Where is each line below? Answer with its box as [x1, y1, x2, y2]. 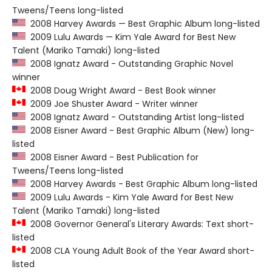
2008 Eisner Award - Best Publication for [25, 151, 199, 163]
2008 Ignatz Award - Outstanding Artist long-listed [25, 111, 244, 123]
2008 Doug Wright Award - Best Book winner [25, 84, 216, 97]
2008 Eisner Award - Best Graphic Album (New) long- [25, 124, 254, 137]
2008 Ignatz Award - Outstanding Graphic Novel [25, 58, 233, 70]
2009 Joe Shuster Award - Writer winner [25, 98, 198, 110]
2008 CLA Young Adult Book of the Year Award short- [25, 245, 254, 257]
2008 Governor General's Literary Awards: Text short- [25, 218, 254, 230]
